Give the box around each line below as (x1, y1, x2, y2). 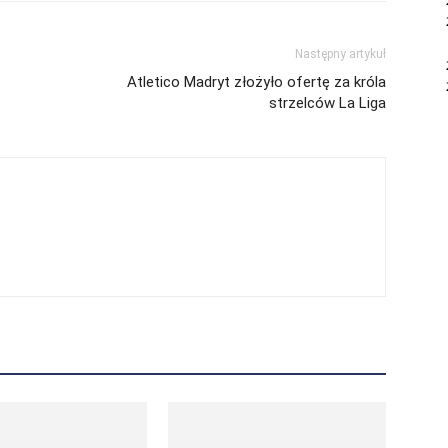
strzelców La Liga (269, 94, 386, 112)
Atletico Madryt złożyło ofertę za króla (127, 73, 386, 91)
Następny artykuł (295, 47, 386, 61)
